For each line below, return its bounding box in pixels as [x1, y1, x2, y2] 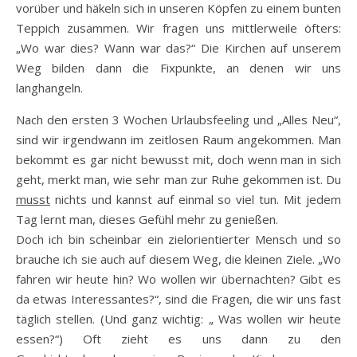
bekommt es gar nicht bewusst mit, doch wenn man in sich [16, 151, 341, 167]
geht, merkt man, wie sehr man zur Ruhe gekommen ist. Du [16, 171, 341, 187]
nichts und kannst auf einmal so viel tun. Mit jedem [50, 191, 341, 207]
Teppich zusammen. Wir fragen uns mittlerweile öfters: [16, 20, 341, 36]
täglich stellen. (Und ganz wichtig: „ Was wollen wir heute [16, 311, 341, 327]
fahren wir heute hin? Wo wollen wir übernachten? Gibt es [16, 271, 341, 287]
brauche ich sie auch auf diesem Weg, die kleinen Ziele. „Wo [16, 251, 341, 267]
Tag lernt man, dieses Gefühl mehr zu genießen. [16, 211, 278, 227]
